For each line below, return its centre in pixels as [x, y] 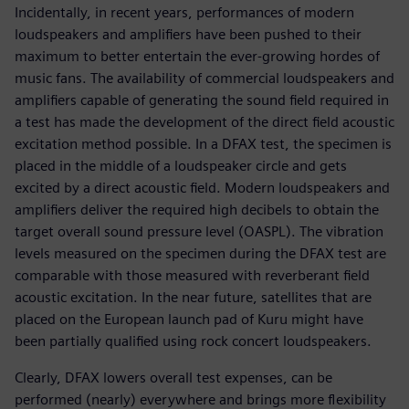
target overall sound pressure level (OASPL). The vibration [199, 232]
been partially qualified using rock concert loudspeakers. [193, 341]
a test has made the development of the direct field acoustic [204, 122]
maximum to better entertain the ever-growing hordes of [197, 57]
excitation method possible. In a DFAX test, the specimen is [203, 144]
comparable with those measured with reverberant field [192, 276]
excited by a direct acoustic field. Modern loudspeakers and [202, 188]
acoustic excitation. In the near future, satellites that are [193, 298]
